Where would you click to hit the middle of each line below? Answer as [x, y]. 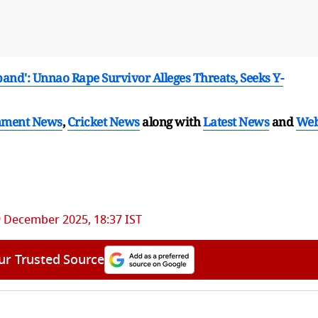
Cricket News [103, 121]
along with [171, 121]
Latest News [236, 121]
